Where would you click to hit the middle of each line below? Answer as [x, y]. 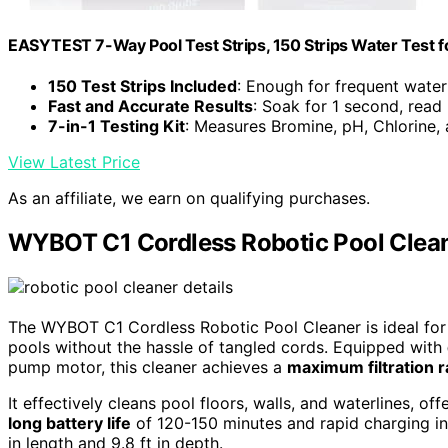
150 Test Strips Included [142, 86]
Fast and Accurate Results [150, 106]
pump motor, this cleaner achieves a [147, 367]
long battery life [69, 423]
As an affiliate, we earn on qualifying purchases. [189, 198]
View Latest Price [74, 162]
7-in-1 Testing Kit [116, 126]
